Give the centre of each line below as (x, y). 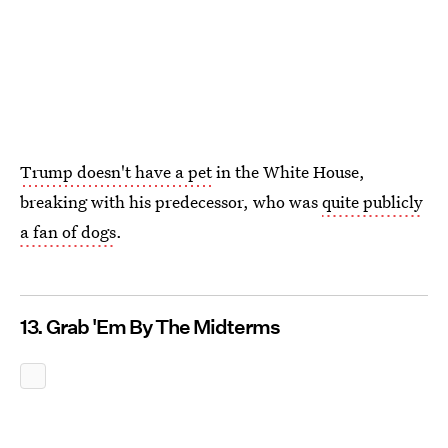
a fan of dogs (68, 231)
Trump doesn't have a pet (116, 171)
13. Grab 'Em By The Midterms (150, 327)
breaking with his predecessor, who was (171, 201)
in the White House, (288, 171)
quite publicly (372, 201)
